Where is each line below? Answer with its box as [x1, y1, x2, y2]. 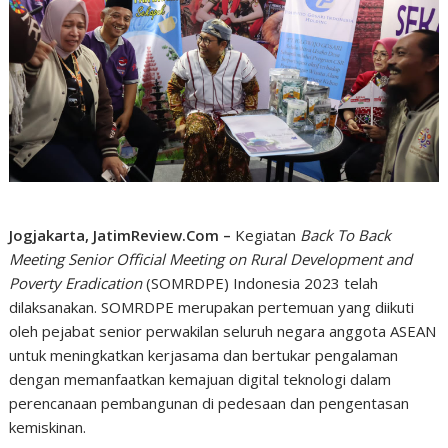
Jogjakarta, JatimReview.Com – [9, 225, 236, 246]
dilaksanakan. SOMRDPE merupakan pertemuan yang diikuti [9, 297, 415, 318]
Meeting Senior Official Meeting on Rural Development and [9, 249, 413, 270]
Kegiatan [235, 225, 301, 246]
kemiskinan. [9, 417, 87, 438]
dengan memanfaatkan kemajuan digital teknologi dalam [9, 369, 392, 390]
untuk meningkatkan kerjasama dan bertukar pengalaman [9, 345, 399, 366]
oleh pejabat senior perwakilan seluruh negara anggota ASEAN [9, 321, 437, 342]
